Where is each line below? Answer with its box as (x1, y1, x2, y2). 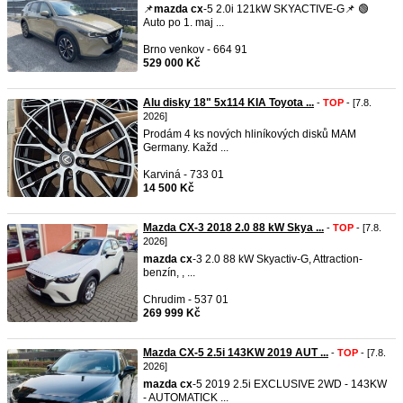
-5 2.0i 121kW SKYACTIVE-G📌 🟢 (203, 3, 369, 15)
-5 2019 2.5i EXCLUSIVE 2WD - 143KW (193, 378, 387, 390)
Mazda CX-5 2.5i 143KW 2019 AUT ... (143, 346, 328, 359)
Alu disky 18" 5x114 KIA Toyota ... (143, 96, 314, 109)
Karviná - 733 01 (143, 168, 224, 181)
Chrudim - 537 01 (143, 293, 228, 306)
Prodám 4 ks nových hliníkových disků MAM (143, 128, 356, 140)
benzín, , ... (143, 266, 195, 279)
